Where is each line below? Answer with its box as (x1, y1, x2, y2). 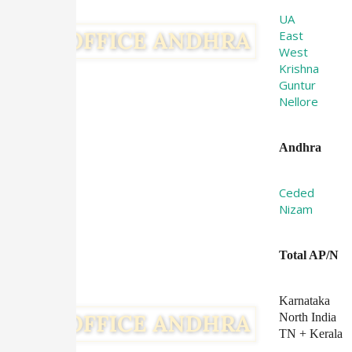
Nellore (279, 93, 319, 109)
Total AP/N (279, 248, 339, 262)
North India (279, 310, 337, 324)
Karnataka (279, 294, 331, 307)
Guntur (279, 77, 317, 93)
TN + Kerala (279, 327, 343, 340)
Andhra (279, 141, 322, 154)
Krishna (279, 60, 320, 76)
